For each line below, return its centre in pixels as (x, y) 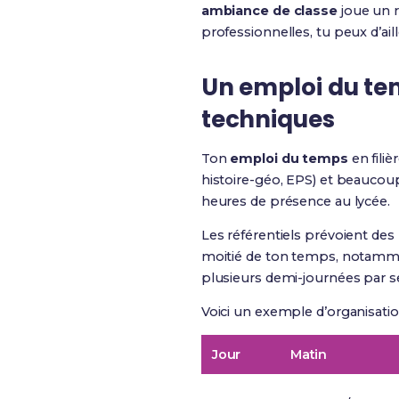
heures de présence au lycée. (295, 201)
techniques (268, 119)
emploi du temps (289, 159)
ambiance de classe (269, 11)
